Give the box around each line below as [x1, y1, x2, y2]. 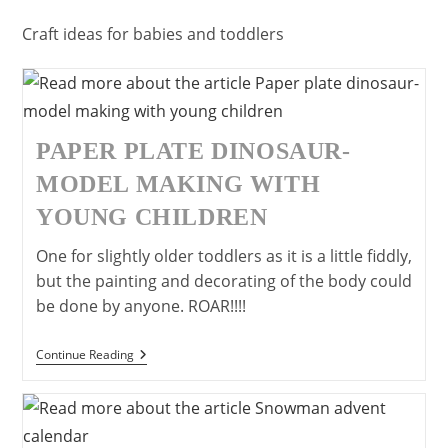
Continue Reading [35, 346, 134, 363]
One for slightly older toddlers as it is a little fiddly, [35, 245, 412, 267]
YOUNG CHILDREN [35, 204, 268, 230]
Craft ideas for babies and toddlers [22, 23, 285, 45]
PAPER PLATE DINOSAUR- [35, 138, 351, 164]
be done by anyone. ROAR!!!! [35, 295, 246, 317]
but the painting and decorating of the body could [35, 270, 412, 292]
